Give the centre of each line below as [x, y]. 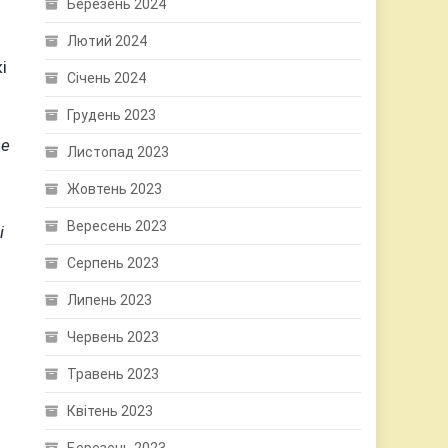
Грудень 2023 [112, 115]
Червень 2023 [113, 337]
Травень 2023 [113, 374]
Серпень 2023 [113, 263]
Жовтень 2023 [115, 189]
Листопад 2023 [118, 152]
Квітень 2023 [110, 411]
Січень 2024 [107, 78]
